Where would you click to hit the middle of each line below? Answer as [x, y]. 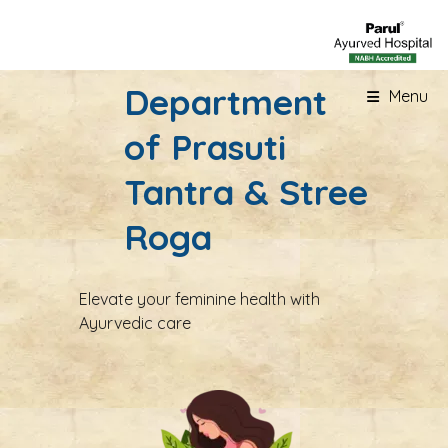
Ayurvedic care [135, 323]
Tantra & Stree [246, 192]
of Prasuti [205, 147]
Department [225, 102]
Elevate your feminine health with [199, 299]
